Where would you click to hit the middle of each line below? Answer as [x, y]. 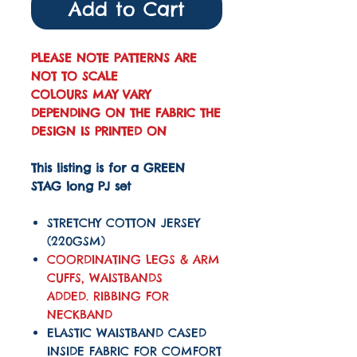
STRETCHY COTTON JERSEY [124, 223]
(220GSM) [76, 241]
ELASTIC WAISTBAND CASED [127, 333]
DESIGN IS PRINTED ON [99, 131]
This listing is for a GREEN [108, 168]
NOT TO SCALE [75, 76]
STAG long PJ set [81, 186]
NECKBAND [80, 315]
